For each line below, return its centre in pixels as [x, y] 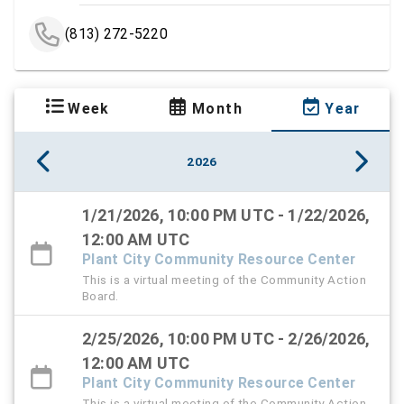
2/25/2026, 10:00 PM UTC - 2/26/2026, [226, 338]
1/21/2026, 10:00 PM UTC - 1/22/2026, [226, 215]
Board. [101, 295]
